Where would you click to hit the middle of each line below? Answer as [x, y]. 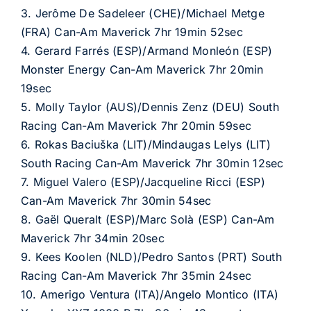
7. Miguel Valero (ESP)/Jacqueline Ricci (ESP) [143, 182]
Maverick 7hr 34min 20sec [92, 238]
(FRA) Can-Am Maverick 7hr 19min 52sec [132, 32]
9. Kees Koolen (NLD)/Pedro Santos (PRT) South [151, 257]
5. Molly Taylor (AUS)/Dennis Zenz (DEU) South [150, 107]
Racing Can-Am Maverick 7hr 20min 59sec [136, 126]
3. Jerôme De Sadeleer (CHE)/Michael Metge [142, 13]
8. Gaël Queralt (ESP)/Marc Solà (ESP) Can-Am [148, 219]
